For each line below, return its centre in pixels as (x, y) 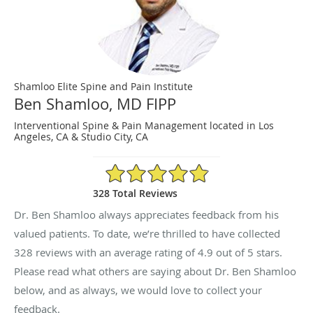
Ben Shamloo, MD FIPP (95, 103)
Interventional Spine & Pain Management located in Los (144, 125)
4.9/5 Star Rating (143, 168)
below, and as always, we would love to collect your (138, 290)
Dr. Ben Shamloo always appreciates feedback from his (146, 214)
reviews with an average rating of (115, 252)
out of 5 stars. (248, 252)
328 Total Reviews (135, 193)
